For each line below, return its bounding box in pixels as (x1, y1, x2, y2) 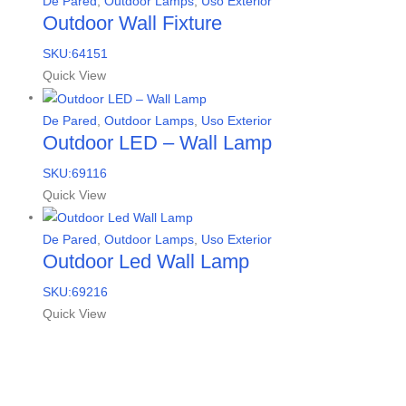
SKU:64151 (43, 46, 108, 62)
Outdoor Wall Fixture (43, 12, 222, 35)
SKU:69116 (43, 165, 107, 180)
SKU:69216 (43, 285, 108, 300)
